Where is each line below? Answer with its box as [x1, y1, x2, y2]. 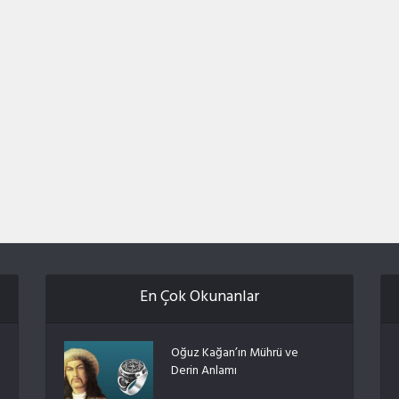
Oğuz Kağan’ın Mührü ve [170, 342, 298, 367]
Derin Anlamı [170, 360, 237, 385]
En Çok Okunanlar [139, 283, 259, 314]
